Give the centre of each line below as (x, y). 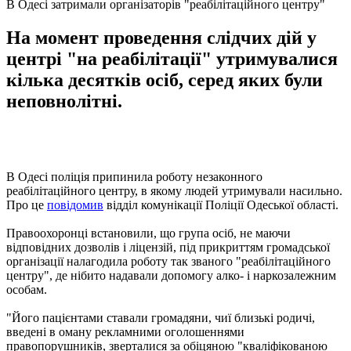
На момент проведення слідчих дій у (161, 37)
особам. (27, 289)
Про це (27, 204)
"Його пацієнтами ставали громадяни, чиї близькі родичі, (161, 317)
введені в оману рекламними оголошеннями (125, 331)
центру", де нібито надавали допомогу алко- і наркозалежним (171, 275)
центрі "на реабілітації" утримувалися (172, 58)
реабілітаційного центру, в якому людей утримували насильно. (174, 190)
